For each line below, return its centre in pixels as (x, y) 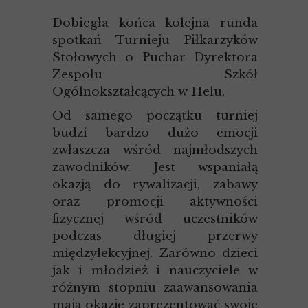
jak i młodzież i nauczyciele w (155, 271)
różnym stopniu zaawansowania (155, 288)
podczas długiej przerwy (155, 236)
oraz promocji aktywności (155, 202)
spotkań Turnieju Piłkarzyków (155, 40)
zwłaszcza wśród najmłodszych (155, 150)
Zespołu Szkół (155, 75)
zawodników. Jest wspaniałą (155, 167)
